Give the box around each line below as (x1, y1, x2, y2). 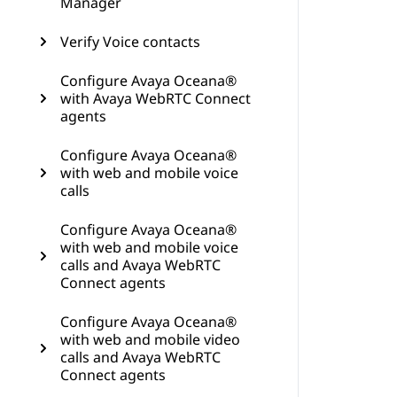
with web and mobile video (60, 330, 240, 349)
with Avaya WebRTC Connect (60, 89, 251, 108)
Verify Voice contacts (60, 32, 200, 51)
